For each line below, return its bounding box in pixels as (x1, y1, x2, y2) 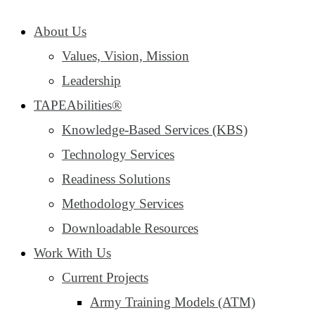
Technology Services (62, 147, 174, 162)
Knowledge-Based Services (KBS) (62, 122, 247, 137)
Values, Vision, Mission (62, 49, 189, 63)
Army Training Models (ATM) (90, 295, 255, 309)
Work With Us (34, 245, 111, 260)
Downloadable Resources (62, 221, 198, 236)
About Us (34, 24, 86, 39)
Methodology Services (62, 196, 184, 211)
